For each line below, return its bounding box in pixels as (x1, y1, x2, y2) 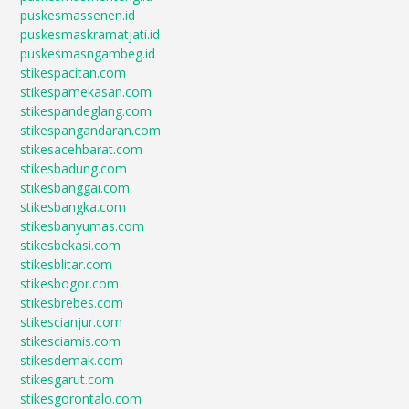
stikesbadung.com (20, 160, 128, 178)
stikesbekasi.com (20, 236, 121, 255)
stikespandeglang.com (20, 102, 152, 121)
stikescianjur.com (20, 313, 123, 331)
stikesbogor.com (20, 275, 120, 293)
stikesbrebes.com (20, 294, 124, 312)
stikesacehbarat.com (20, 141, 143, 159)
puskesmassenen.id (20, 6, 136, 25)
